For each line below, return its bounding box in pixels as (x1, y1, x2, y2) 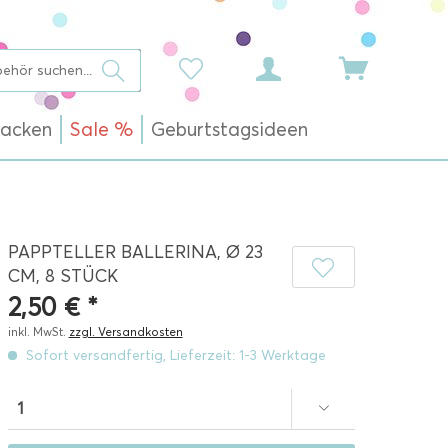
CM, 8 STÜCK (7, 265, 118, 287)
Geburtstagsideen (151, 118, 308, 141)
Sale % (70, 118, 133, 141)
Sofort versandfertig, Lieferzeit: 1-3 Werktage (21, 347, 326, 364)
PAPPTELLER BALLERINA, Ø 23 (7, 241, 263, 263)
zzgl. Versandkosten (68, 324, 183, 339)
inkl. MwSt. (7, 324, 69, 339)
